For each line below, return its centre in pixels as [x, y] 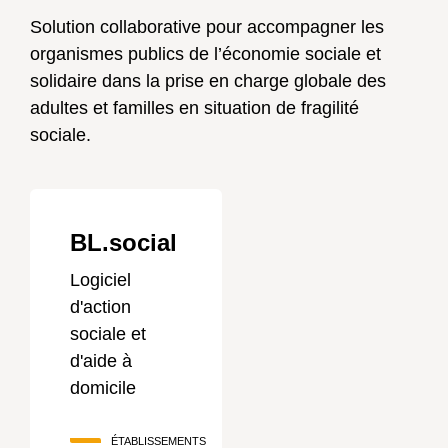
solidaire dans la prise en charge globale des [208, 81]
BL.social [123, 242]
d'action [100, 307]
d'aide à [101, 361]
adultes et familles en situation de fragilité [194, 108]
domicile [103, 388]
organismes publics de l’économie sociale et [205, 54]
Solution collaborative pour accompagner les [207, 27]
